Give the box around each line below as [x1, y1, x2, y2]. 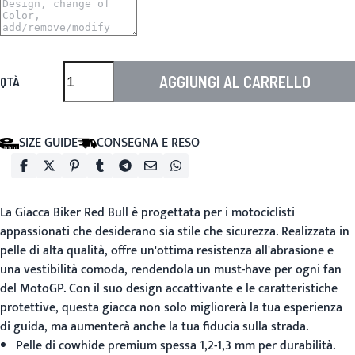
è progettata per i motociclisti [128, 202, 295, 223]
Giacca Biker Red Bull [15, 202, 128, 223]
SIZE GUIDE [19, 132, 78, 154]
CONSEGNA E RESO [97, 132, 200, 154]
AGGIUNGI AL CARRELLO [158, 72, 311, 91]
